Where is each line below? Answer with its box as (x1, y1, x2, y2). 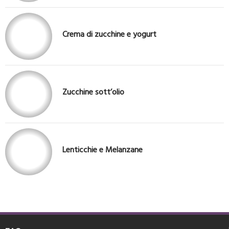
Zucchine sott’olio (62, 85, 124, 99)
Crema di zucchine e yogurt (62, 27, 156, 41)
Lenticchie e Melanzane (62, 143, 143, 156)
